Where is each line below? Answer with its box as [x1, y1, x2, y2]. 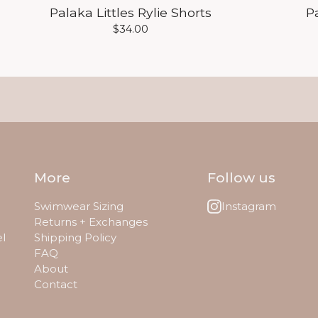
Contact [34, 278, 77, 292]
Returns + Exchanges [34, 215, 148, 229]
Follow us [207, 169, 275, 187]
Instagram [221, 199, 276, 214]
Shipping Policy [34, 231, 116, 245]
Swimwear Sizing [34, 199, 124, 214]
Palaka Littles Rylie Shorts [50, 5, 212, 21]
